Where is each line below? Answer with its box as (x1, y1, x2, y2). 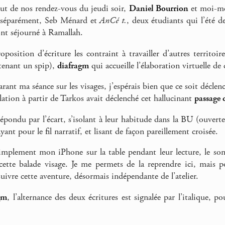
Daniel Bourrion (129, 3, 188, 15)
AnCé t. (99, 15, 127, 27)
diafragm (57, 60, 89, 71)
